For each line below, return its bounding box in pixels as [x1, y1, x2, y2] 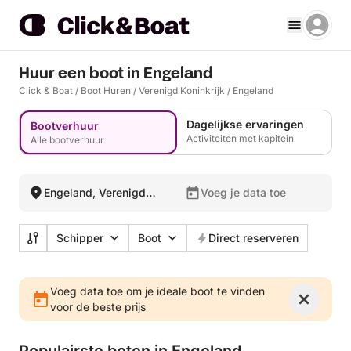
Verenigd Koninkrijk [139, 85, 225, 96]
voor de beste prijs [50, 300, 146, 313]
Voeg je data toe [201, 186, 286, 199]
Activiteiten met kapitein [186, 132, 294, 144]
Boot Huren [81, 85, 131, 96]
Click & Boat [19, 85, 73, 96]
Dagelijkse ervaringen [186, 118, 304, 131]
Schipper [56, 231, 103, 244]
